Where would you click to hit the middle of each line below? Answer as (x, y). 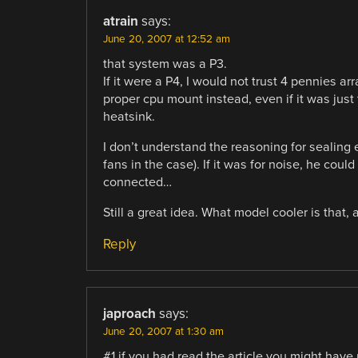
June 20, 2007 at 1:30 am (163, 332)
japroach (129, 314)
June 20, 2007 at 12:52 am (166, 39)
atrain (120, 21)
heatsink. (129, 116)
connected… (137, 182)
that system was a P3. (165, 64)
